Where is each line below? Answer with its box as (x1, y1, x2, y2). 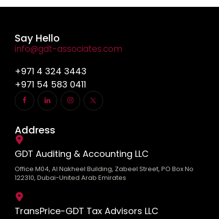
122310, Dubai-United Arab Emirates (15, 173, 126, 183)
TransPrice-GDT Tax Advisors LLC (15, 205, 158, 218)
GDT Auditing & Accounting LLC (15, 148, 149, 160)
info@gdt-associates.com (15, 43, 122, 55)
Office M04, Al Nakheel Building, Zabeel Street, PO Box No (15, 164, 194, 174)
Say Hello (15, 31, 60, 45)
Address (15, 123, 55, 137)
